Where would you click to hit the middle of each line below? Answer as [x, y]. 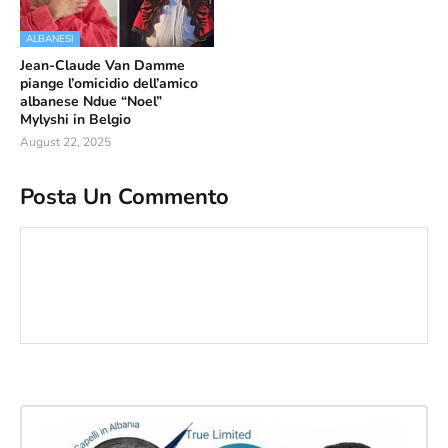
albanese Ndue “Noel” [91, 101]
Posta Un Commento [124, 196]
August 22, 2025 [65, 142]
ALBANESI [50, 39]
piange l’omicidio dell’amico [109, 83]
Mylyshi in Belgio [75, 119]
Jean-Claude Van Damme [102, 65]
